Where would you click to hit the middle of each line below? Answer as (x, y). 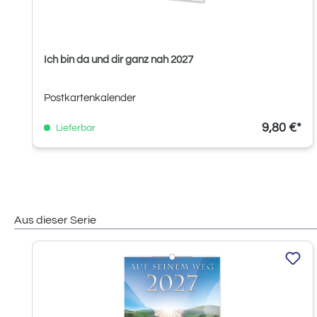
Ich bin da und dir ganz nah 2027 (119, 59)
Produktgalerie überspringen (80, 247)
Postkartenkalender (90, 98)
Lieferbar (75, 128)
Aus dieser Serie (55, 220)
